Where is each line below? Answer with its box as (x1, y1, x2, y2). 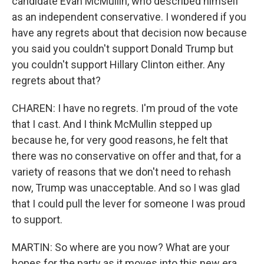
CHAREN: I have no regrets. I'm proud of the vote (12, 102, 238, 114)
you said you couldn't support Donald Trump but (12, 42, 233, 55)
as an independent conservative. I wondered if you (12, 11, 246, 23)
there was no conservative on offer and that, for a (12, 150, 241, 162)
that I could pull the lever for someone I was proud (12, 197, 245, 210)
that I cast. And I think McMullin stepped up (12, 118, 212, 130)
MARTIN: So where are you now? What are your (12, 241, 230, 253)
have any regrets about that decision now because (12, 27, 247, 39)
